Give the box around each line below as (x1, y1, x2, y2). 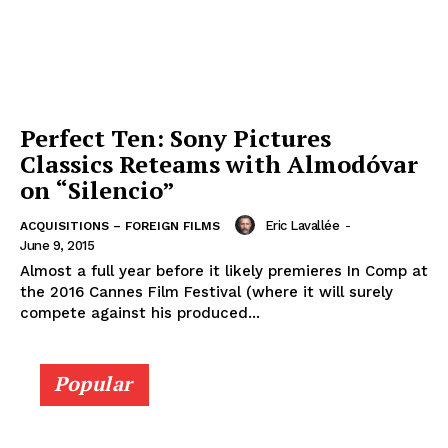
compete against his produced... (20, 304, 260, 323)
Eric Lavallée (264, 217, 339, 233)
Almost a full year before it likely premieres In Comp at (20, 262, 428, 281)
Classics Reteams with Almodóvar (20, 148, 418, 181)
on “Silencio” (20, 174, 175, 207)
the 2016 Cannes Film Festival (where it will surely (20, 283, 393, 302)
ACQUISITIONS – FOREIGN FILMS (20, 219, 220, 234)
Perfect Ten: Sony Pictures (20, 122, 331, 155)
